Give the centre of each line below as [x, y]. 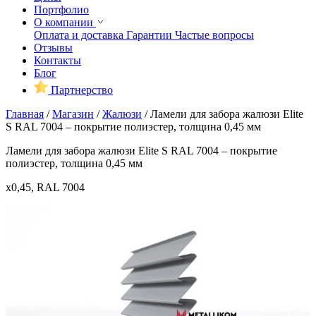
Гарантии [151, 35]
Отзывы [53, 47]
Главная [25, 114]
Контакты [57, 60]
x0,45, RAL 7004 [45, 187]
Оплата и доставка [80, 35]
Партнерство [80, 90]
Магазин [73, 114]
